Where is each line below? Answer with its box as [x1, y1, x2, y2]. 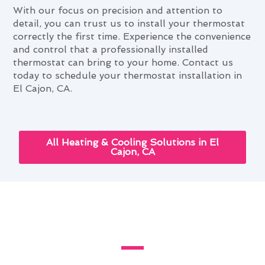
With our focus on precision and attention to [13, 4, 223, 16]
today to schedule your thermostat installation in [13, 69, 243, 81]
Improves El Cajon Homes [43, 219, 222, 237]
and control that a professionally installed [13, 43, 209, 55]
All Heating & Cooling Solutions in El [46, 137, 219, 148]
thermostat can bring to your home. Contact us [13, 56, 234, 68]
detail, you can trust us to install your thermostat [13, 17, 245, 29]
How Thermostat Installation [34, 200, 231, 218]
